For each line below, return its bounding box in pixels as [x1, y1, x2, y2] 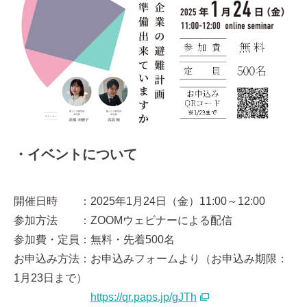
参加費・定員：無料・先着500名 [14, 234, 175, 245]
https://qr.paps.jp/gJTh [90, 291, 197, 303]
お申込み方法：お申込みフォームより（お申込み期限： [14, 253, 288, 265]
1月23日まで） [14, 272, 87, 284]
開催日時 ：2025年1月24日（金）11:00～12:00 [14, 195, 265, 207]
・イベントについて [14, 147, 137, 162]
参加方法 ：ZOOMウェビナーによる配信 [14, 214, 232, 226]
